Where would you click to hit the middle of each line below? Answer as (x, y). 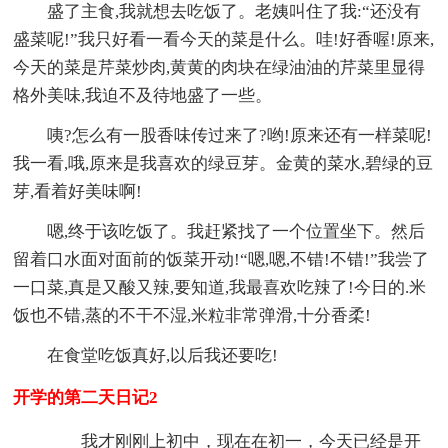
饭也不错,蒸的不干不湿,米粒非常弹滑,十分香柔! (192, 316)
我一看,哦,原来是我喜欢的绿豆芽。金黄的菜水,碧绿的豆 (223, 164)
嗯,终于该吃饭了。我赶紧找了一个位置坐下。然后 (236, 232)
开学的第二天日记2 (86, 398)
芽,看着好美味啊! (78, 192)
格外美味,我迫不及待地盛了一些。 (143, 96)
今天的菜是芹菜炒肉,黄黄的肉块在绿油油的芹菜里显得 (219, 68)
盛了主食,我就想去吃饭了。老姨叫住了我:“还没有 (234, 12)
